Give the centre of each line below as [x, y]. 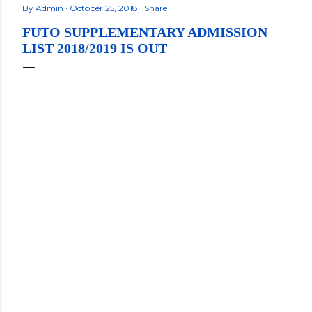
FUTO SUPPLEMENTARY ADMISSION [145, 32]
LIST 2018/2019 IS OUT [95, 48]
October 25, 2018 [105, 8]
